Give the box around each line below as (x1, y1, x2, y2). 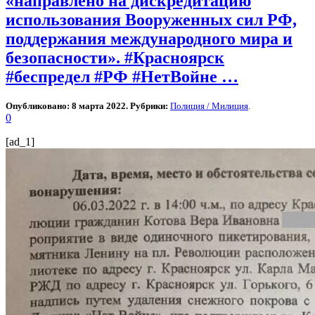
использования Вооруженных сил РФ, (6, 11, 297, 30)
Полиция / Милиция (170, 100, 248, 111)
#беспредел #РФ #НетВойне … (6, 67, 238, 86)
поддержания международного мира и (6, 30, 292, 49)
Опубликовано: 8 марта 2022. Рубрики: (6, 100, 170, 111)
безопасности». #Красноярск (6, 49, 224, 67)
